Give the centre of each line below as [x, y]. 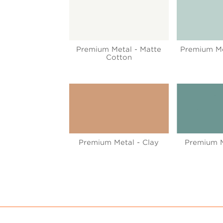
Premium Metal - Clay [119, 143]
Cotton [119, 57]
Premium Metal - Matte [119, 49]
